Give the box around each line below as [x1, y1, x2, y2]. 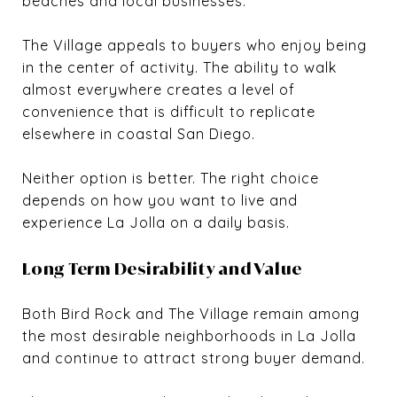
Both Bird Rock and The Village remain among [22, 304, 360, 323]
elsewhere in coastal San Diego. [22, 124, 255, 143]
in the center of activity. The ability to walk [22, 58, 337, 76]
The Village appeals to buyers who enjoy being [22, 35, 367, 54]
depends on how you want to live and [22, 191, 298, 209]
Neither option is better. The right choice [22, 168, 319, 187]
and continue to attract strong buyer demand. [22, 348, 365, 367]
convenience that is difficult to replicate [22, 102, 315, 121]
